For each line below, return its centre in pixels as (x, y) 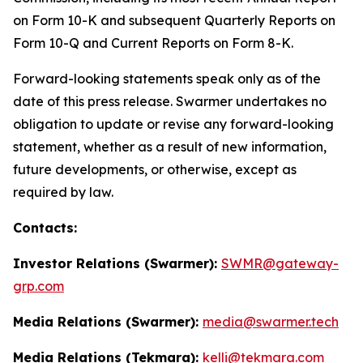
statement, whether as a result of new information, (170, 147)
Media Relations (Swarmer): (108, 322)
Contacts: (45, 228)
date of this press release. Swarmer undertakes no (170, 101)
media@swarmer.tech (271, 322)
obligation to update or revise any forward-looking (173, 124)
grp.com (38, 286)
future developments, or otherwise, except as (155, 169)
